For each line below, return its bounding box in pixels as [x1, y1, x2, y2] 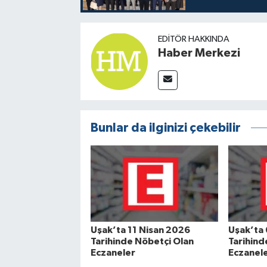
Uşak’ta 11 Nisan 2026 [90, 225, 190, 235]
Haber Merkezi [157, 46, 240, 59]
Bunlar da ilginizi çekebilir [90, 121, 241, 134]
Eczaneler [90, 247, 135, 257]
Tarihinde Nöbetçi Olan [90, 236, 194, 246]
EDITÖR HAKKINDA [157, 34, 229, 44]
